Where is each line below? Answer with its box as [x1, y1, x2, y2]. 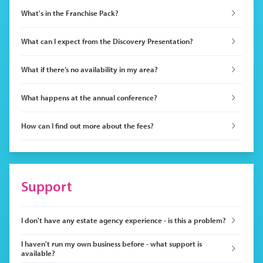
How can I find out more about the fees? [21, 121, 154, 131]
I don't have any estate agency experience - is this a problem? [21, 215, 226, 225]
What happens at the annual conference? [21, 93, 157, 103]
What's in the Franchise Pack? [21, 8, 119, 18]
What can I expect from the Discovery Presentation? [21, 36, 193, 46]
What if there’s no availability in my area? [21, 65, 158, 75]
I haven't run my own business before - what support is [21, 239, 202, 249]
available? [21, 248, 55, 258]
